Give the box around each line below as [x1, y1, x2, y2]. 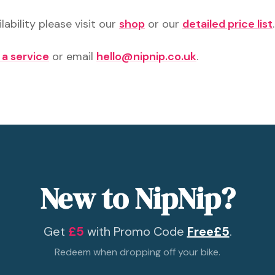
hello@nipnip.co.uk [96, 49, 196, 64]
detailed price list [182, 17, 273, 31]
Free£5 [187, 223, 230, 239]
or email [49, 49, 93, 64]
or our [145, 17, 182, 31]
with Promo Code [83, 223, 187, 239]
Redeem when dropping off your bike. [55, 246, 220, 258]
